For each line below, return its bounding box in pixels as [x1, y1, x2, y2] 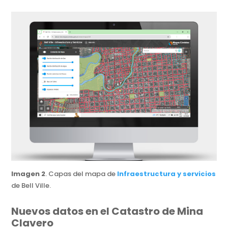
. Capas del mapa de [45, 169, 118, 179]
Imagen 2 [11, 169, 46, 179]
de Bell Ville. [11, 181, 51, 191]
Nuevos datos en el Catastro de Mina [11, 204, 204, 219]
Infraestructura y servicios [117, 169, 216, 179]
